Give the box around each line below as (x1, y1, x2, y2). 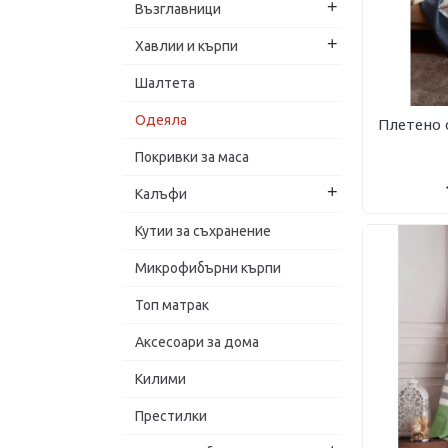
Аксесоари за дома (135, 334, 259, 350)
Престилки (135, 408, 207, 424)
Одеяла (135, 112, 187, 128)
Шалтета (135, 75, 195, 91)
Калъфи (135, 186, 187, 202)
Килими (135, 371, 186, 387)
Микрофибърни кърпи (135, 260, 281, 276)
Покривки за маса (135, 149, 249, 165)
